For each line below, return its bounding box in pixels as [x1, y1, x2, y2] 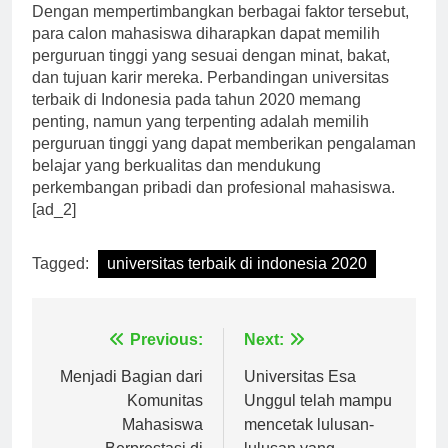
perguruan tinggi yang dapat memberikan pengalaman [32, 152, 416, 170]
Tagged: [32, 272, 93, 290]
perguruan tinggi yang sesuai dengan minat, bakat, [32, 64, 390, 82]
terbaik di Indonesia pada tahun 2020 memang [32, 108, 361, 126]
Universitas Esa [244, 385, 356, 403]
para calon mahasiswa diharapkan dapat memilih [32, 42, 380, 60]
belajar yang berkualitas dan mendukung [32, 174, 321, 192]
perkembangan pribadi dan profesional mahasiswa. [32, 196, 395, 214]
